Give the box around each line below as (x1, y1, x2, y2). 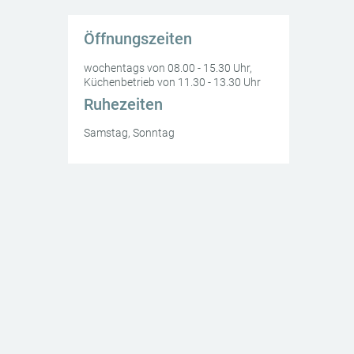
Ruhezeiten (84, 95, 163, 114)
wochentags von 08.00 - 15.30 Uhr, (84, 62, 252, 74)
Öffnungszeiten (84, 29, 192, 48)
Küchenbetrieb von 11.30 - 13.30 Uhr (84, 76, 261, 88)
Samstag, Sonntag (84, 126, 175, 139)
